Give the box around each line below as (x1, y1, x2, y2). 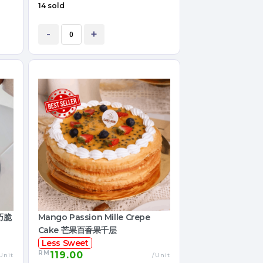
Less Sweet (41, 238, 89, 249)
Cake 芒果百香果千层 (38, 225, 117, 236)
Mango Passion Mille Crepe (38, 212, 150, 223)
